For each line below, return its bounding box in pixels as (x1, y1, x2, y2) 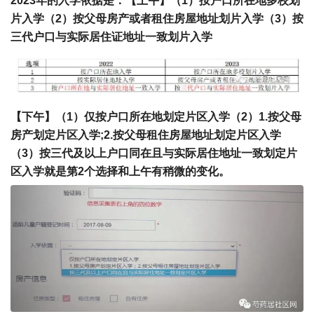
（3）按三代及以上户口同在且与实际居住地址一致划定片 (11, 147, 297, 160)
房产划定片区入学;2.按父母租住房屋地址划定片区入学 (11, 129, 281, 142)
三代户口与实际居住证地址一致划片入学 (11, 30, 212, 43)
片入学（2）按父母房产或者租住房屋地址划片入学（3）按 (11, 12, 303, 25)
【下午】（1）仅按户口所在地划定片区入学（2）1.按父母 (11, 111, 301, 123)
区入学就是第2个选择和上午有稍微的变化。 (11, 165, 230, 178)
